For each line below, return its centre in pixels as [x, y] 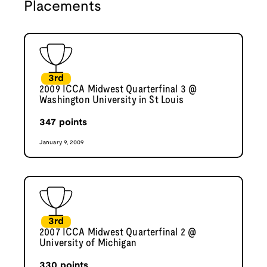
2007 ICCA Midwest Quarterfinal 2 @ [118, 233]
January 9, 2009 [62, 143]
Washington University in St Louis [111, 101]
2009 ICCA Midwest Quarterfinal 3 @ [118, 90]
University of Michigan [88, 244]
